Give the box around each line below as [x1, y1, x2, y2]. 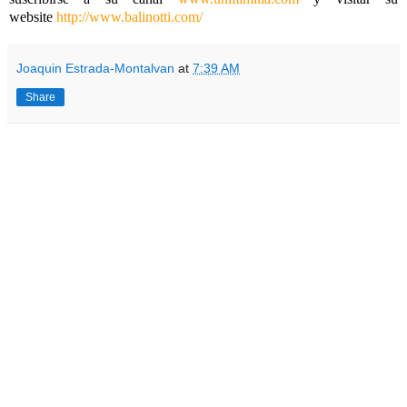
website [9, 8, 56, 25]
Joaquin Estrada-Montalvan [16, 60, 174, 75]
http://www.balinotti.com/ [56, 8, 203, 25]
